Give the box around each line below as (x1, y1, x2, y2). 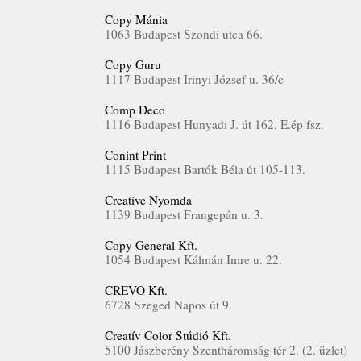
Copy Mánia (105, 11, 168, 27)
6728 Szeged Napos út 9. (105, 297, 232, 313)
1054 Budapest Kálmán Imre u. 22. (105, 251, 282, 268)
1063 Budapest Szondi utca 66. (105, 26, 263, 42)
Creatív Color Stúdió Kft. (105, 327, 231, 343)
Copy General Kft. (105, 237, 197, 253)
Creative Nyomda (105, 192, 192, 208)
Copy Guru (105, 56, 161, 73)
